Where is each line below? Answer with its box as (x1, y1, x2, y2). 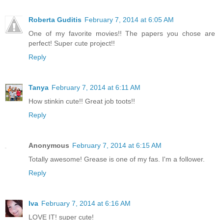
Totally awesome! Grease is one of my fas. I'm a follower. (28, 155, 205, 163)
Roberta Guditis (28, 15, 82, 24)
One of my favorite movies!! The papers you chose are (28, 29, 215, 37)
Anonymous (28, 141, 69, 149)
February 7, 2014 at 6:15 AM (72, 141, 162, 149)
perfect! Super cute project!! (28, 39, 115, 47)
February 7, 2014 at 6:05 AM (84, 15, 174, 24)
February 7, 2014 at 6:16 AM (41, 199, 131, 207)
